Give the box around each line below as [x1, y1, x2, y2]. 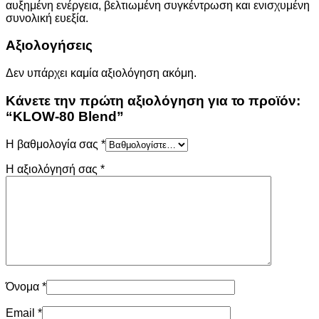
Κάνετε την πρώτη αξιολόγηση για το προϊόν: [6, 93, 300, 108]
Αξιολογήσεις [6, 38, 93, 53]
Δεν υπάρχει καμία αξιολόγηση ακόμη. [6, 67, 197, 80]
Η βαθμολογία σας [6, 137, 101, 150]
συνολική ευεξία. [6, 11, 88, 24]
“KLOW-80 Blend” [6, 108, 124, 124]
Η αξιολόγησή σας [6, 162, 100, 175]
